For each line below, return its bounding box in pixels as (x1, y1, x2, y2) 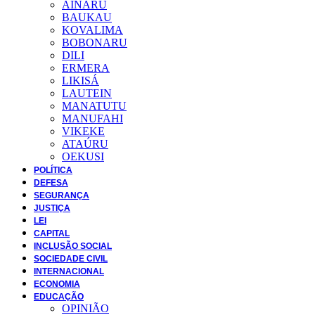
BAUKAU (62, 11, 112, 23)
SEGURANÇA (34, 190, 89, 200)
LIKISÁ (62, 74, 99, 86)
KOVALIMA (62, 23, 123, 36)
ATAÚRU (62, 137, 108, 150)
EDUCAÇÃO (34, 291, 84, 302)
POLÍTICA (34, 165, 72, 175)
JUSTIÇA (34, 202, 70, 213)
